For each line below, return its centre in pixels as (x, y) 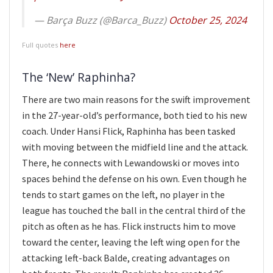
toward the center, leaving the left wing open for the (131, 242)
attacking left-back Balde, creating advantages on (126, 258)
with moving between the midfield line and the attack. (135, 147)
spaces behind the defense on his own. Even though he (134, 179)
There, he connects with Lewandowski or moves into (131, 163)
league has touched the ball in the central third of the (134, 211)
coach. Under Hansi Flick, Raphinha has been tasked (129, 131)
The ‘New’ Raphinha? (79, 77)
